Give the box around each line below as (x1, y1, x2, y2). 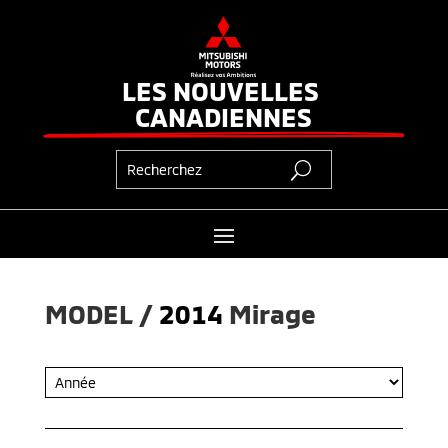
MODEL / (44, 297, 159, 329)
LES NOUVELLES (122, 74, 320, 106)
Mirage (229, 297, 317, 329)
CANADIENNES (135, 100, 313, 132)
